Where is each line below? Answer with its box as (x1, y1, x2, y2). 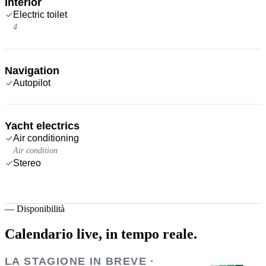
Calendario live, (5, 226, 102, 242)
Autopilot (13, 77, 50, 88)
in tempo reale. (106, 226, 197, 242)
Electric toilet (13, 9, 67, 20)
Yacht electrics (5, 119, 80, 132)
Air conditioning (13, 132, 79, 143)
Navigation (5, 64, 59, 77)
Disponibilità (17, 203, 65, 214)
